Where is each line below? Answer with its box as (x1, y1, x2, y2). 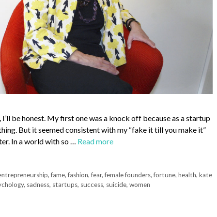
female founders (105, 171, 151, 179)
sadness (27, 181, 49, 189)
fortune (154, 171, 176, 179)
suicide (106, 181, 126, 189)
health (178, 171, 197, 179)
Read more (77, 137, 113, 146)
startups (52, 181, 77, 189)
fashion (68, 171, 89, 179)
